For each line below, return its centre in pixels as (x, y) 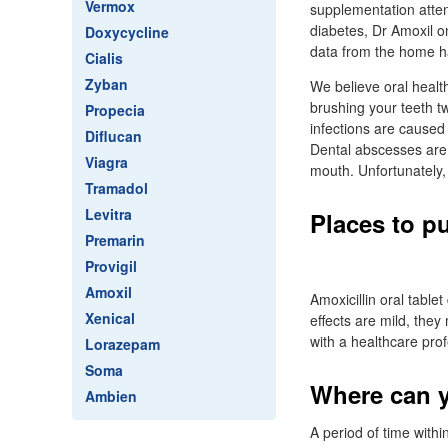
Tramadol (116, 188)
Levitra (108, 214)
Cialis (104, 58)
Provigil (111, 266)
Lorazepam (122, 344)
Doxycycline (127, 32)
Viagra (106, 162)
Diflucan (113, 136)
